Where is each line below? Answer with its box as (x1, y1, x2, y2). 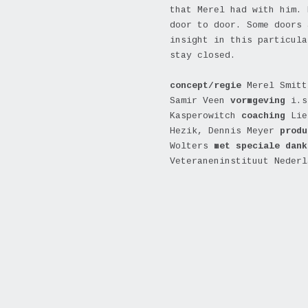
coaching (236, 111, 285, 121)
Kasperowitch (170, 111, 236, 121)
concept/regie (170, 80, 241, 91)
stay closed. (170, 50, 236, 60)
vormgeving (225, 96, 285, 106)
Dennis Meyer (208, 126, 280, 136)
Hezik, (170, 126, 203, 136)
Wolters (170, 141, 214, 151)
